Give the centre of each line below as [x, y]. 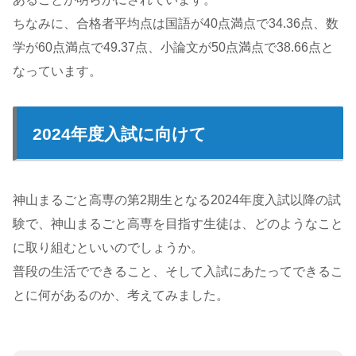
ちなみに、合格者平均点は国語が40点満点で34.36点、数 [176, 23]
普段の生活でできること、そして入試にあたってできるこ [178, 271]
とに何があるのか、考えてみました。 [121, 295]
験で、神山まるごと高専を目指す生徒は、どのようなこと [178, 223]
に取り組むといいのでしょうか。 [108, 247]
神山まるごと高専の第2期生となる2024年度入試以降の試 [177, 199]
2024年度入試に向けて [120, 133]
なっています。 [57, 71]
